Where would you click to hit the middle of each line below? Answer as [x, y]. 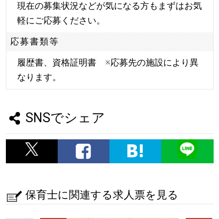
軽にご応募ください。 [61, 20]
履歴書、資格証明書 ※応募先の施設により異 [108, 63]
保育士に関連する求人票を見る [102, 194]
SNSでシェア [65, 118]
